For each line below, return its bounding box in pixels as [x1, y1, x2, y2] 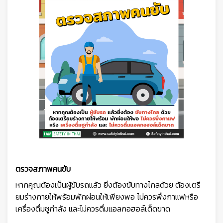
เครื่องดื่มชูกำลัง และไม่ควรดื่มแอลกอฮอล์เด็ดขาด [15, 203, 170, 215]
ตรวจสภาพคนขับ [15, 163, 71, 175]
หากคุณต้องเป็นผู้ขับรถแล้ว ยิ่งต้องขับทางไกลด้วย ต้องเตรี [15, 179, 201, 191]
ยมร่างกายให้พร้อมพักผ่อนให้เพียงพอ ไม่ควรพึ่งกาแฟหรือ [15, 191, 198, 203]
